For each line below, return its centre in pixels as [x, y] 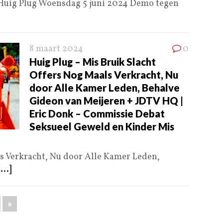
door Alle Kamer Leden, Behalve [105, 88]
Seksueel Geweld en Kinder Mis [102, 127]
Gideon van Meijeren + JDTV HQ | [106, 101]
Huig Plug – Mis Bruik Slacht [93, 62]
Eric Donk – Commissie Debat [97, 114]
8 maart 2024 [56, 49]
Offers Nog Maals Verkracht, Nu [104, 75]
